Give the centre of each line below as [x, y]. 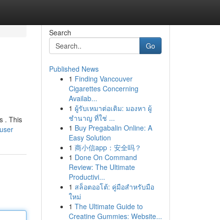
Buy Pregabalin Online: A [113, 128]
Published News [74, 69]
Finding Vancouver [103, 79]
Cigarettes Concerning [103, 88]
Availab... [83, 98]
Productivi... [87, 177]
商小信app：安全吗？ [108, 147]
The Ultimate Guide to [109, 206]
